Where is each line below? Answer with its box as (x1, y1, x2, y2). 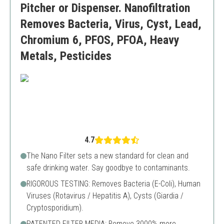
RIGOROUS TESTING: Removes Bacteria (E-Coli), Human (26, 179, 200, 188)
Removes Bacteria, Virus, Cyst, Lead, (20, 17, 201, 31)
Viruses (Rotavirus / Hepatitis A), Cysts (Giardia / (26, 191, 183, 200)
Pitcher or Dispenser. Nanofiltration (20, 1, 190, 15)
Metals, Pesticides (20, 49, 111, 63)
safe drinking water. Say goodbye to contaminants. (26, 163, 190, 172)
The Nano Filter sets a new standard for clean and (26, 151, 188, 160)
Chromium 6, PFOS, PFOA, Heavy (20, 33, 179, 47)
